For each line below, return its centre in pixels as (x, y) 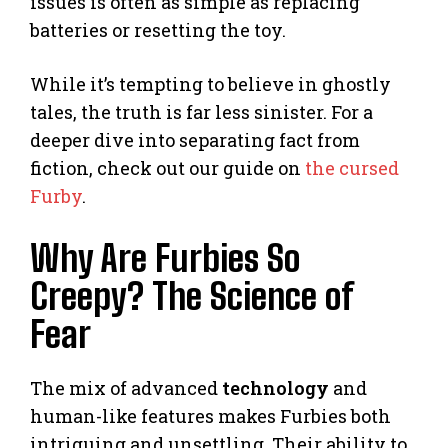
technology (275, 388)
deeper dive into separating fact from (195, 140)
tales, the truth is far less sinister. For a (201, 112)
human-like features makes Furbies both (210, 416)
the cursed (352, 168)
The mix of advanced (126, 388)
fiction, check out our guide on (167, 168)
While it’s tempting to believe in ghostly (210, 84)
